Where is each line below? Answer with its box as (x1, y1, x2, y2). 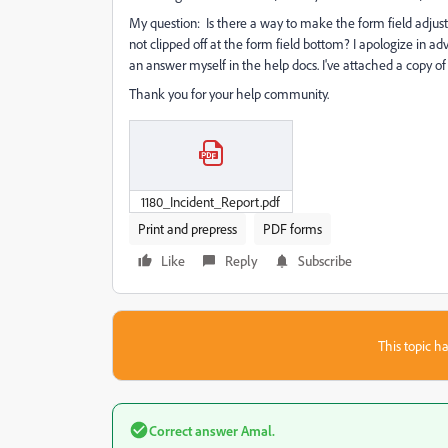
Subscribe (298, 251, 352, 269)
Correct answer (149, 421, 238, 439)
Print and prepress (138, 219, 237, 237)
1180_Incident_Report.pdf (141, 192, 281, 210)
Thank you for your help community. (129, 85, 329, 102)
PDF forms (263, 219, 322, 237)
